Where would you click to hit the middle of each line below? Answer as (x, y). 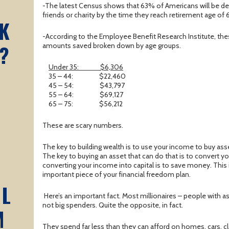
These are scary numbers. (83, 125)
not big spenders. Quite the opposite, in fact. (113, 205)
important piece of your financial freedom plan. (117, 175)
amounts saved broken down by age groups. (112, 46)
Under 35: (64, 67)
